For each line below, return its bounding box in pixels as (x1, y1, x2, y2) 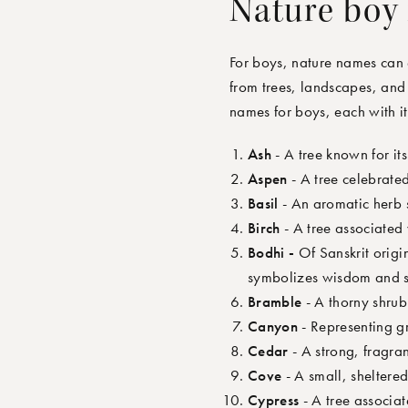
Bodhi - (248, 242, 299, 263)
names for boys (229, 101, 326, 122)
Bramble (248, 291, 302, 312)
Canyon (248, 316, 299, 337)
